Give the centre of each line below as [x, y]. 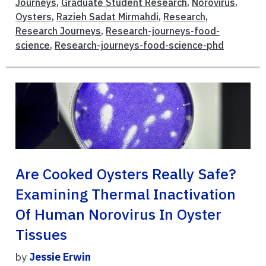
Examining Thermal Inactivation [126, 194]
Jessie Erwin [60, 257]
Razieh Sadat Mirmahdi [107, 16]
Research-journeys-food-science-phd [139, 45]
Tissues [41, 235]
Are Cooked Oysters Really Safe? [126, 174]
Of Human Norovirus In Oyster [118, 215]
